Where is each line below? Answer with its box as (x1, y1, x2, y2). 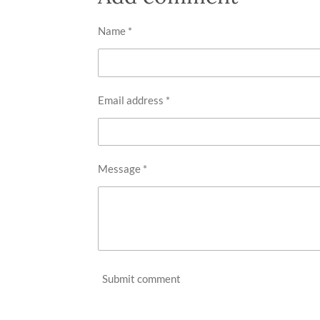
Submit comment (102, 271, 181, 285)
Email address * (98, 93, 170, 106)
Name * (98, 24, 132, 38)
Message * (98, 161, 147, 175)
